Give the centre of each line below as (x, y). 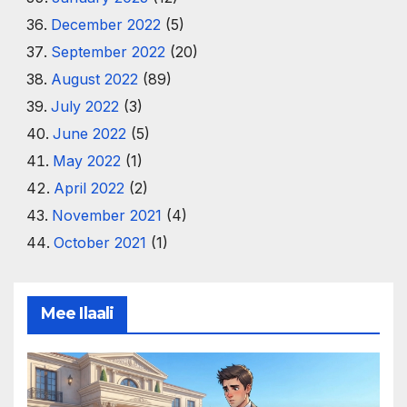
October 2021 (99, 243)
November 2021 (106, 215)
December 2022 (105, 25)
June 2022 (89, 134)
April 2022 (89, 188)
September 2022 (108, 52)
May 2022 (86, 161)
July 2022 (84, 106)
